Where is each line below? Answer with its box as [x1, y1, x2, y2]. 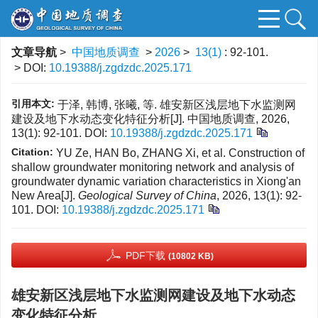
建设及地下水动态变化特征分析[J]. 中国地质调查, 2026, [11, 113, 290, 125]
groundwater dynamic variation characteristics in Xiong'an [11, 175, 301, 187]
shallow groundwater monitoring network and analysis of [11, 161, 294, 173]
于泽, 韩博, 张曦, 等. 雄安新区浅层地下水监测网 [57, 99, 296, 111]
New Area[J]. [11, 190, 78, 202]
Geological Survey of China [78, 190, 216, 202]
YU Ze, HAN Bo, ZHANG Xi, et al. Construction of [56, 147, 305, 159]
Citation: [11, 146, 53, 158]
